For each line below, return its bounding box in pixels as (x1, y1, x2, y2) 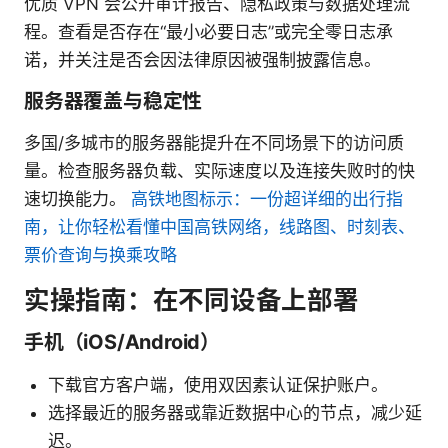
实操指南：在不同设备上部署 (24, 283, 359, 315)
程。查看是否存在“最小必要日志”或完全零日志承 (24, 21, 393, 42)
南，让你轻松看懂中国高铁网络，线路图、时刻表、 (24, 216, 415, 237)
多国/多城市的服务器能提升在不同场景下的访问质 (24, 132, 404, 153)
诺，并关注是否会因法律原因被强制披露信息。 (24, 49, 381, 70)
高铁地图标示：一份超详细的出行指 (131, 188, 403, 209)
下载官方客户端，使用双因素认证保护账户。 (48, 374, 388, 395)
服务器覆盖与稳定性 (24, 88, 203, 113)
